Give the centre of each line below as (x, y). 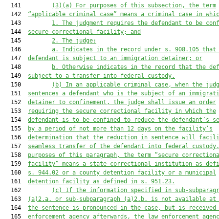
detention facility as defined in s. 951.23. (101, 181)
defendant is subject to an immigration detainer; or (115, 58)
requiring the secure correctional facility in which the (122, 111)
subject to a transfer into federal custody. (101, 76)
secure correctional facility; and (84, 32)
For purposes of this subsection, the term (146, 5)
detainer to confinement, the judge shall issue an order (122, 102)
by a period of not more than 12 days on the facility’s (120, 129)
